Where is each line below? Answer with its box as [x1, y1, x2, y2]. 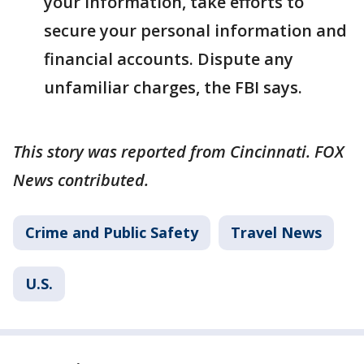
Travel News [231, 223, 322, 243]
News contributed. [13, 169, 149, 192]
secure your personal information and [44, 19, 347, 42]
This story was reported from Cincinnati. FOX [13, 141, 344, 163]
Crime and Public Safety [25, 223, 198, 243]
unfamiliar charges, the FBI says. [44, 76, 302, 99]
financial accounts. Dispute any [44, 48, 293, 71]
